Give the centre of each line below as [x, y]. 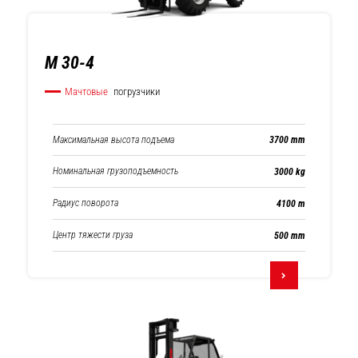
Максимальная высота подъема [113, 139]
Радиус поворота [86, 203]
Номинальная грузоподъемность [115, 171]
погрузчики [135, 91]
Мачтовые [86, 91]
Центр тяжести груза [93, 235]
